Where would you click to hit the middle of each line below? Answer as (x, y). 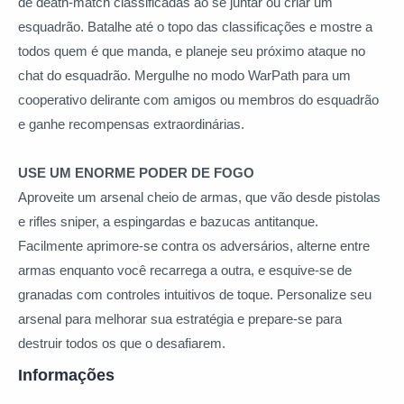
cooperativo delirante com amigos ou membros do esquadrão (198, 99)
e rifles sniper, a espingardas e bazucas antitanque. (168, 221)
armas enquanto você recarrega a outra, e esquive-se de (185, 270)
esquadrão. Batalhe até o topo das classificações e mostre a (195, 26)
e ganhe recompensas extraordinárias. (131, 124)
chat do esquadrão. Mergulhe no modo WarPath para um (184, 75)
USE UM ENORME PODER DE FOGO (136, 172)
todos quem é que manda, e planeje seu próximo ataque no (192, 50)
